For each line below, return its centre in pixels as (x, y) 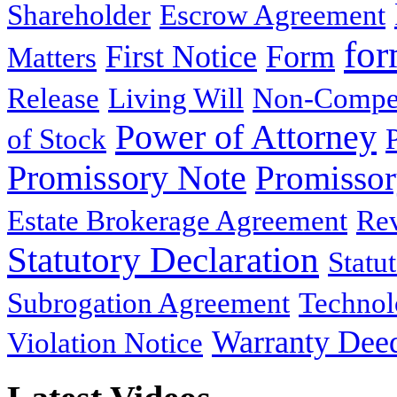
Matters (52, 58)
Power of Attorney (246, 137)
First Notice (181, 57)
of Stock (57, 140)
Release (53, 99)
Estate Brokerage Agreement (177, 221)
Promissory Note (127, 179)
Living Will (176, 99)
